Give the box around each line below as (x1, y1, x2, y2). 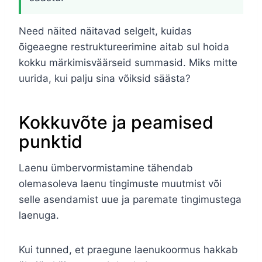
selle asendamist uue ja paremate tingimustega (19, 194, 242, 206)
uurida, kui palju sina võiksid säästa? (19, 73, 191, 85)
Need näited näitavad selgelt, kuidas (19, 25, 192, 37)
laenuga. (19, 209, 59, 222)
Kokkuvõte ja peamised (19, 112, 213, 133)
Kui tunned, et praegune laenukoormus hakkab (19, 244, 238, 256)
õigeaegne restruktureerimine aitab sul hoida (19, 41, 229, 53)
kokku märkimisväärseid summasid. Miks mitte (19, 57, 237, 69)
